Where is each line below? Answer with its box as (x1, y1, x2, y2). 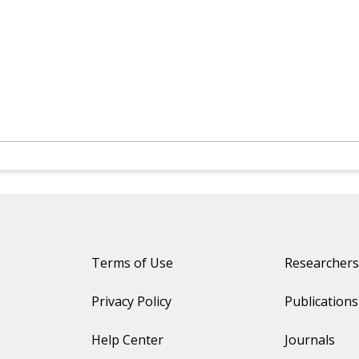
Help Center (91, 331, 163, 349)
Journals (284, 331, 335, 349)
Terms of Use (91, 254, 173, 272)
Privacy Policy (91, 292, 171, 310)
